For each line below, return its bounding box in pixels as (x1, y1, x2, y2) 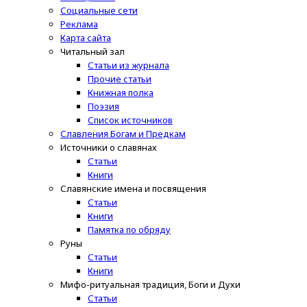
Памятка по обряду (88, 223, 171, 236)
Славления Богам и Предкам (60, 127, 186, 140)
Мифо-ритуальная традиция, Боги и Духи (60, 278, 241, 291)
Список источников (88, 114, 173, 127)
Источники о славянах (60, 141, 157, 154)
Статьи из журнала (88, 59, 169, 72)
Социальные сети (60, 4, 138, 17)
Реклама (60, 18, 98, 31)
